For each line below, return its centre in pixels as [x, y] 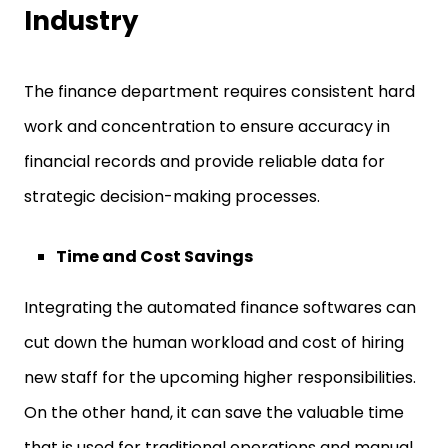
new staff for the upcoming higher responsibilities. [220, 377]
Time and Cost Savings [156, 256]
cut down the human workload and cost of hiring [214, 342]
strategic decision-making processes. [174, 196]
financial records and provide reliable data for [204, 161]
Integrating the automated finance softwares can [220, 307]
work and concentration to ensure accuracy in [207, 126]
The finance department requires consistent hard [219, 91]
